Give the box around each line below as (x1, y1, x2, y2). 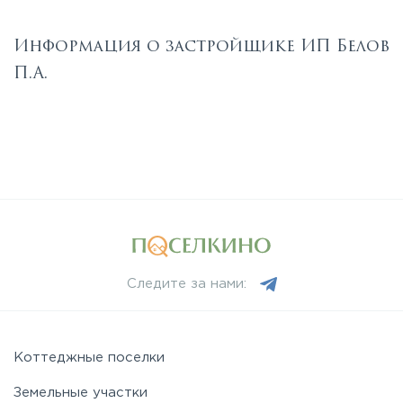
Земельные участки (13, 387, 148, 399)
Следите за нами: (126, 278, 246, 291)
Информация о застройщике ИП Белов (13, 34, 390, 58)
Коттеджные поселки (13, 352, 165, 364)
